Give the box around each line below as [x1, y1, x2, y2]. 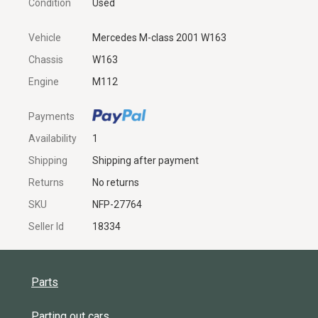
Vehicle [28, 31, 61, 43]
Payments [28, 110, 75, 122]
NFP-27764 [92, 198, 142, 210]
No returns [92, 176, 139, 188]
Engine [28, 75, 59, 87]
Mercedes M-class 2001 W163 [92, 31, 226, 43]
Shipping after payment [92, 154, 199, 166]
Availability [28, 132, 77, 144]
